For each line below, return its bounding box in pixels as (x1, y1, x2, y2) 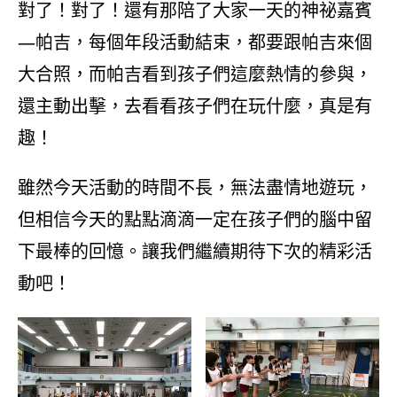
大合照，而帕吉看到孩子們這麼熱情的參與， (18, 62, 372, 86)
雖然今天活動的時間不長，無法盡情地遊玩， (18, 175, 372, 199)
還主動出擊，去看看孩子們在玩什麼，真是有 (18, 94, 372, 118)
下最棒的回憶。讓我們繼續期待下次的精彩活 (18, 239, 372, 263)
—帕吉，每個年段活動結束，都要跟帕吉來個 (18, 30, 372, 54)
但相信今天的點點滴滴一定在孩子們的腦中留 (18, 207, 372, 231)
